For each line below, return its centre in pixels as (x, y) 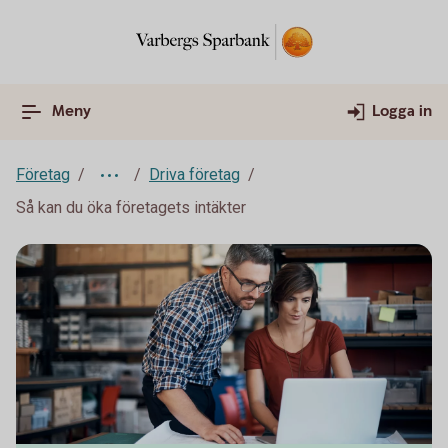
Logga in (402, 111)
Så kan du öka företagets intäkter (131, 207)
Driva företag (194, 174)
